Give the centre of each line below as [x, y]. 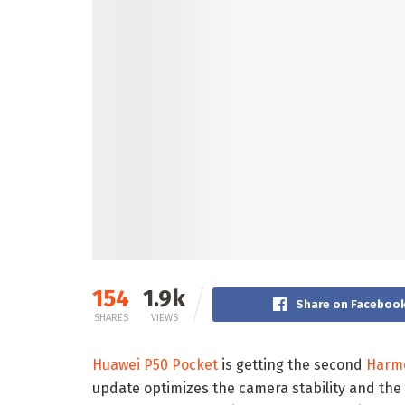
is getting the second [292, 365]
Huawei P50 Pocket [155, 365]
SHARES [111, 318]
